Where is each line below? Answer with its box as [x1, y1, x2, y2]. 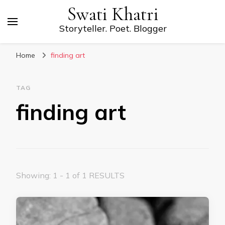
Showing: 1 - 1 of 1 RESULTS [16, 170, 125, 180]
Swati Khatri [67, 3, 159, 26]
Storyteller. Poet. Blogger [59, 23, 167, 34]
